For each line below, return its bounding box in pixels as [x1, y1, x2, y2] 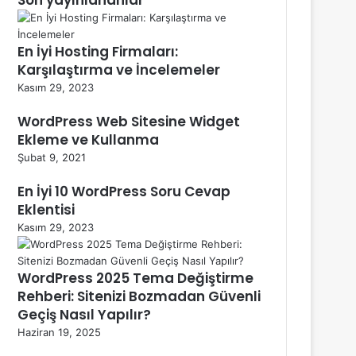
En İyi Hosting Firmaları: [17, 41, 178, 61]
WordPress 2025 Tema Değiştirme [17, 268, 253, 288]
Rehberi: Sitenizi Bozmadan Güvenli [17, 286, 261, 306]
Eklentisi [17, 199, 75, 219]
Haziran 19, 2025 [17, 325, 101, 339]
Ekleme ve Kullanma [17, 130, 159, 149]
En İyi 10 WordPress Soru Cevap [17, 181, 230, 201]
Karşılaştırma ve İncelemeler [17, 60, 220, 79]
